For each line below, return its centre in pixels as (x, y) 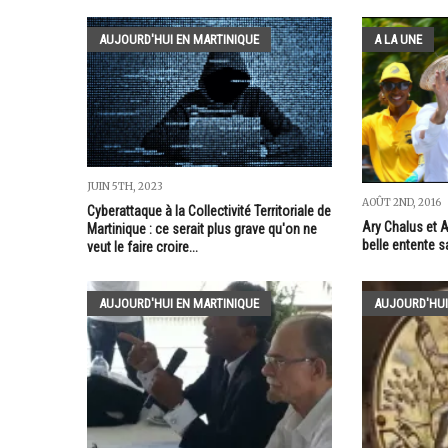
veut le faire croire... (142, 246)
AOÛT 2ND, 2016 (401, 202)
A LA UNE (397, 39)
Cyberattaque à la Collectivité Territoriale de (209, 210)
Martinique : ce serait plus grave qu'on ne (202, 228)
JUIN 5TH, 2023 (125, 186)
